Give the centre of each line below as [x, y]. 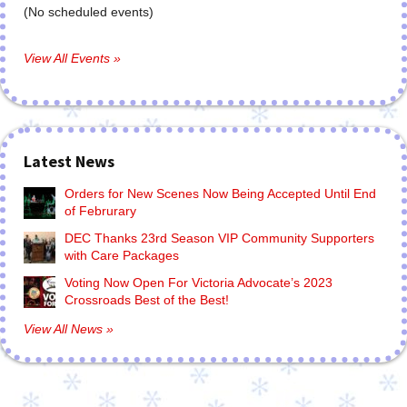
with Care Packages [122, 255]
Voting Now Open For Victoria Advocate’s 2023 [199, 283]
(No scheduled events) [89, 12]
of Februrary [100, 211]
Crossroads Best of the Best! [147, 300]
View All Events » [72, 58]
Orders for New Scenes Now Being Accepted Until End [220, 194]
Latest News [69, 161]
